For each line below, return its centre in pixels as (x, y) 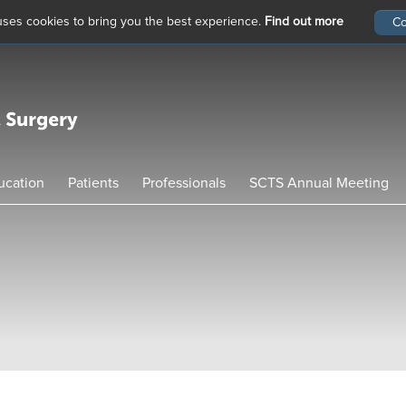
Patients (93, 183)
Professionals (184, 183)
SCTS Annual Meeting (319, 183)
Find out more (304, 22)
